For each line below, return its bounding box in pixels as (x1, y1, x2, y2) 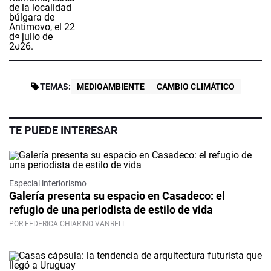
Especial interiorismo (9, 178, 87, 189)
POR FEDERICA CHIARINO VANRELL (9, 220, 126, 229)
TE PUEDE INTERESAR (9, 124, 117, 137)
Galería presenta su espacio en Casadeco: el (9, 189, 225, 203)
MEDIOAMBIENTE (77, 82, 145, 92)
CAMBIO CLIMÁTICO (157, 82, 235, 92)
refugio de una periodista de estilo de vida (9, 203, 213, 217)
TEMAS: (40, 82, 71, 92)
